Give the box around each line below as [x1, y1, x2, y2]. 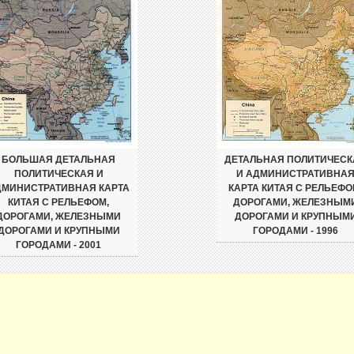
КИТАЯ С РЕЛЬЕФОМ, [8, 197, 109, 208]
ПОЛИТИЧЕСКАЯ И [13, 168, 104, 179]
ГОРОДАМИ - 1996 [253, 225, 338, 236]
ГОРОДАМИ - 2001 [16, 239, 101, 250]
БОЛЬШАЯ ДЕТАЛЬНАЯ [2, 154, 115, 165]
